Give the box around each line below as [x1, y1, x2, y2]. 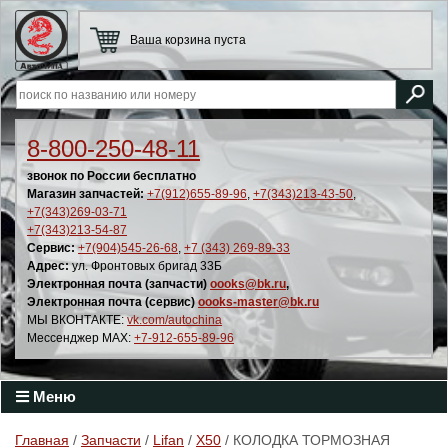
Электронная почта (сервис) [27, 295, 198, 309]
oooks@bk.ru [210, 277, 286, 291]
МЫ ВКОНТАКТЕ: [27, 313, 127, 327]
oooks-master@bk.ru [198, 295, 319, 309]
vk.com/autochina [127, 313, 222, 327]
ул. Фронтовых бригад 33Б [69, 259, 222, 273]
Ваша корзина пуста [130, 33, 246, 47]
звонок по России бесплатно [27, 169, 196, 183]
